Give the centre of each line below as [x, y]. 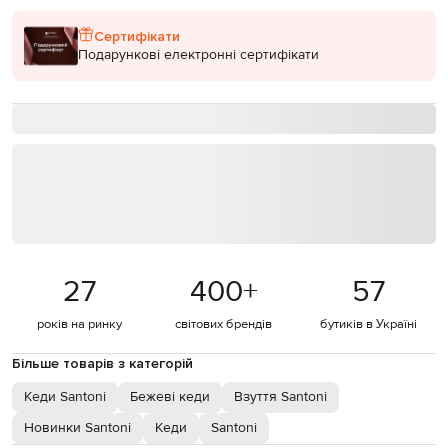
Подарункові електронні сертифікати [198, 55]
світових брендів [224, 323]
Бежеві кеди [170, 396]
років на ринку [79, 323]
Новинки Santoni [77, 427]
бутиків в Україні [369, 323]
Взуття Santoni [280, 396]
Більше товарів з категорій [102, 363]
